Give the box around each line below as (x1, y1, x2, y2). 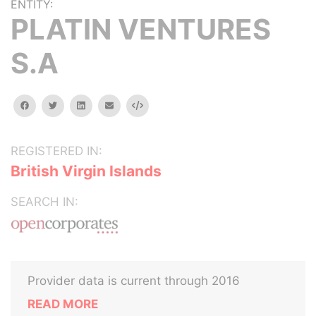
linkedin (84, 99, 116, 110)
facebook (28, 99, 69, 110)
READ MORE (28, 297, 98, 311)
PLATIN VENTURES (11, 12, 271, 47)
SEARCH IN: (11, 195, 78, 209)
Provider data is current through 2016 (28, 274, 240, 288)
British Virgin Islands (11, 162, 162, 180)
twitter (56, 99, 85, 110)
